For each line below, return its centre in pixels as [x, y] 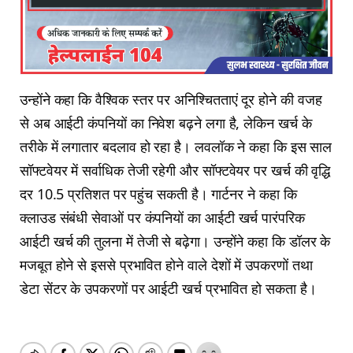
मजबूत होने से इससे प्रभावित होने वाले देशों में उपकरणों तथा [166, 265]
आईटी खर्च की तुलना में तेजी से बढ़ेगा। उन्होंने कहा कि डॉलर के [175, 242]
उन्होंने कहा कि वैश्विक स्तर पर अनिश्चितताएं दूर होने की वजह [171, 100]
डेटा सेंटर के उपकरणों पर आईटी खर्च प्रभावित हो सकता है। [168, 289]
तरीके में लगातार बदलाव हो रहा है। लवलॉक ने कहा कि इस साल [176, 147]
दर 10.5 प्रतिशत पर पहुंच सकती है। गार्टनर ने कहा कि [158, 194]
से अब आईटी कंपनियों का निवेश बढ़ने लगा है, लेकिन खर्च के [166, 123]
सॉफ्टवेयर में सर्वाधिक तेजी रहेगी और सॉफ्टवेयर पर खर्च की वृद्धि [175, 171]
